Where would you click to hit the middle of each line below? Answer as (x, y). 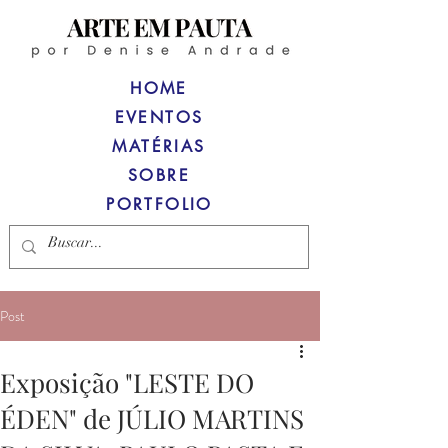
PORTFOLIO (159, 204)
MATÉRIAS (159, 146)
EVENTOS (159, 117)
